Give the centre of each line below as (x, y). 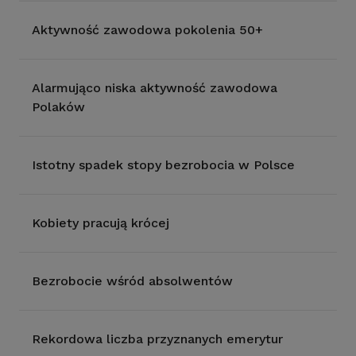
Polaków (58, 107)
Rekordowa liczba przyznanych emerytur (157, 339)
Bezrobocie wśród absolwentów (132, 281)
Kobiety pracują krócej (101, 223)
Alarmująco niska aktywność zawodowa (155, 88)
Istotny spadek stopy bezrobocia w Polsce (163, 165)
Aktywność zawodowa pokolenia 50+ (147, 30)
